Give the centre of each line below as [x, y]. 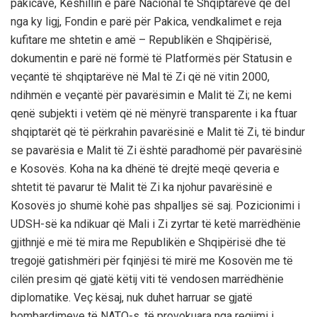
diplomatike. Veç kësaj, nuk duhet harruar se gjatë [132, 297]
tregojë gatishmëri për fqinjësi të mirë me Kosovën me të [152, 260]
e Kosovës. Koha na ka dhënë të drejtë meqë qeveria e [145, 168]
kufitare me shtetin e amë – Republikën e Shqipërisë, [141, 40]
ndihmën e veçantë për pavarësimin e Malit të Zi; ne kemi [151, 95]
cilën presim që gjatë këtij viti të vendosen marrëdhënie [147, 279]
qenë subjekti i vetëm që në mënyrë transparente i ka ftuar [154, 113]
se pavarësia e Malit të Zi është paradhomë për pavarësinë [156, 150]
